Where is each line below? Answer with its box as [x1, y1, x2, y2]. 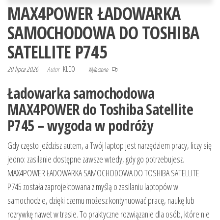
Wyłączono [88, 65, 109, 74]
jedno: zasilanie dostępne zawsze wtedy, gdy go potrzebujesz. [7, 153, 184, 165]
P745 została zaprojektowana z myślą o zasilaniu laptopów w [7, 181, 178, 193]
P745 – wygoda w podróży [7, 115, 153, 136]
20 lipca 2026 [7, 64, 40, 74]
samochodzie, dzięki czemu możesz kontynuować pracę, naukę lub [7, 194, 194, 207]
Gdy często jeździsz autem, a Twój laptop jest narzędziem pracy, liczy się [7, 139, 212, 152]
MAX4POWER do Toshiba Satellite [7, 99, 193, 120]
